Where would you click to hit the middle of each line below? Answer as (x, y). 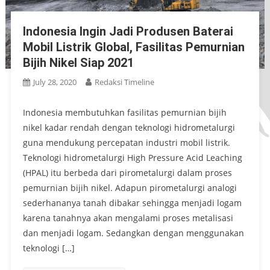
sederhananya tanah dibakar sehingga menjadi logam (132, 202)
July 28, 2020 (55, 82)
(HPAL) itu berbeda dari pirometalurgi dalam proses (127, 172)
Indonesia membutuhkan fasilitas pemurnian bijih (124, 112)
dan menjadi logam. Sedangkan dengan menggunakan (133, 233)
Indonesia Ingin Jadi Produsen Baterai (128, 31)
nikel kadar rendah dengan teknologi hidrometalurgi (129, 127)
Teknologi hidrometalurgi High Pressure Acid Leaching (132, 157)
